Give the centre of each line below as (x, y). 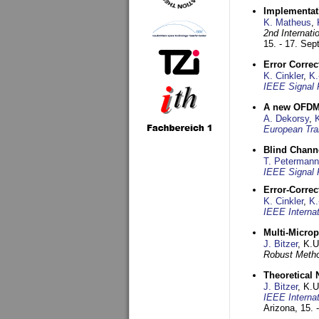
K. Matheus (287, 22)
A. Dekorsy (286, 119)
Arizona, (282, 308)
